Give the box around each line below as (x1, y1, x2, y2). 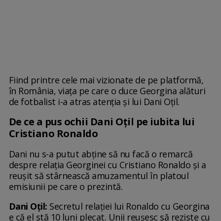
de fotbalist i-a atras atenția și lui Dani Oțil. (8, 96, 182, 108)
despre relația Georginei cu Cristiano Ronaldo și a (8, 159, 206, 171)
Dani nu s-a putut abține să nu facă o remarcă (8, 148, 193, 160)
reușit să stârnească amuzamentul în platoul (8, 170, 189, 182)
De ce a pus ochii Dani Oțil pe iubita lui (8, 115, 195, 129)
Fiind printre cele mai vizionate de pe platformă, (8, 74, 204, 86)
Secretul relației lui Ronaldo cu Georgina (47, 200, 210, 213)
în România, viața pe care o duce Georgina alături (8, 85, 206, 97)
